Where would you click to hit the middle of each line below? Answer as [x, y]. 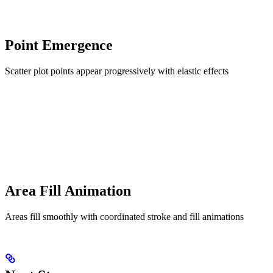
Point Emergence [59, 45]
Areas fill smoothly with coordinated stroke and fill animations [124, 216]
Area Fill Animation [68, 190]
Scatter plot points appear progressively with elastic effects [117, 71]
